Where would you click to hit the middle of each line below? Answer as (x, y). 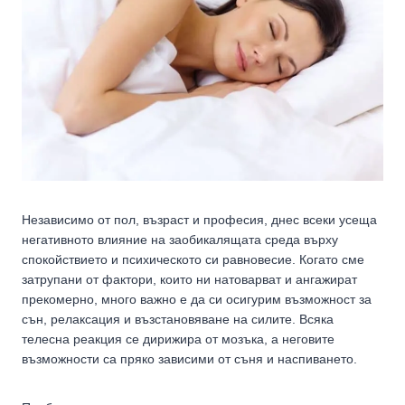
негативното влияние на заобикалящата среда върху (180, 239)
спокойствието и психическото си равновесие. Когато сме (193, 259)
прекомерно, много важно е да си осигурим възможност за (197, 299)
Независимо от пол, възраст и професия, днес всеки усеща (199, 219)
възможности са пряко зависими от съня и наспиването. (189, 358)
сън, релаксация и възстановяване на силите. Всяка (178, 319)
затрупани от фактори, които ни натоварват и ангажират (189, 279)
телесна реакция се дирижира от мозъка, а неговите (178, 339)
